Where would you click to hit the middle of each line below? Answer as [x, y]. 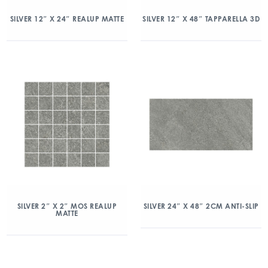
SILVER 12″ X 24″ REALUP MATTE [67, 19]
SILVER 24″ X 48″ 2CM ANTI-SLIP [201, 206]
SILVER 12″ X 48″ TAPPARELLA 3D [201, 19]
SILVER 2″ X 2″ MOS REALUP [67, 206]
